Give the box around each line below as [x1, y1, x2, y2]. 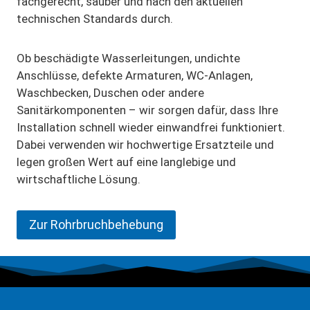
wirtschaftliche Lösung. [17, 172, 140, 186]
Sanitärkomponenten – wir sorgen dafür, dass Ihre [17, 102, 278, 117]
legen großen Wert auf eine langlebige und [17, 154, 236, 169]
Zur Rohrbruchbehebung [29, 217, 163, 232]
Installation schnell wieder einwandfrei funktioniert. [17, 120, 285, 134]
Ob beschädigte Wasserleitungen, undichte [17, 51, 240, 65]
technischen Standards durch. [17, 11, 173, 26]
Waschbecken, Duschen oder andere [17, 85, 204, 100]
